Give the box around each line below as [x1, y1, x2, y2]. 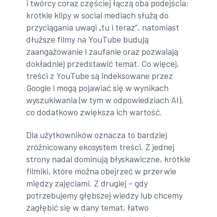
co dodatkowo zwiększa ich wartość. [26, 106, 163, 117]
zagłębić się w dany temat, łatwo [26, 202, 149, 213]
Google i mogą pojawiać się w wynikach [26, 82, 169, 93]
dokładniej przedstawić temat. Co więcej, [26, 58, 180, 69]
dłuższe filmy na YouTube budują [26, 33, 149, 45]
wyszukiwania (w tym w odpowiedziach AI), [26, 94, 184, 105]
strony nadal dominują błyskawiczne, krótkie [26, 154, 191, 165]
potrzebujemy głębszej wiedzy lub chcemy [26, 190, 183, 201]
